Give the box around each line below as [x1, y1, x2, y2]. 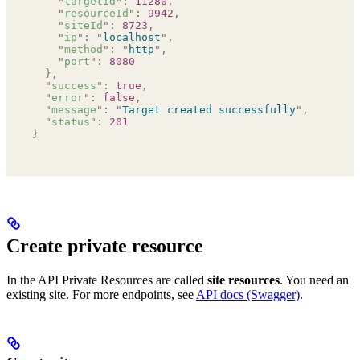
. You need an [280, 272, 349, 287]
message [51, 103, 96, 116]
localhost [103, 31, 161, 43]
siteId [64, 18, 103, 31]
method [64, 43, 103, 55]
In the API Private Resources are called [6, 272, 207, 287]
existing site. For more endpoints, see [6, 287, 196, 301]
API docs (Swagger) [196, 287, 300, 301]
